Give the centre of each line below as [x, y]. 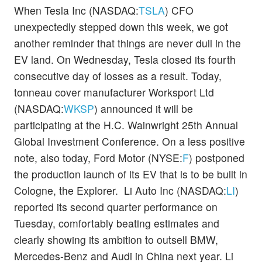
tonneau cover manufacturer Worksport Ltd [114, 92]
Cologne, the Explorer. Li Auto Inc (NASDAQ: [120, 190]
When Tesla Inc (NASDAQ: [76, 10]
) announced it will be [144, 108]
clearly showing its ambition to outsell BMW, [116, 239]
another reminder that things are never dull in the [127, 43]
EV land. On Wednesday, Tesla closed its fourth [125, 59]
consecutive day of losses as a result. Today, [118, 75]
